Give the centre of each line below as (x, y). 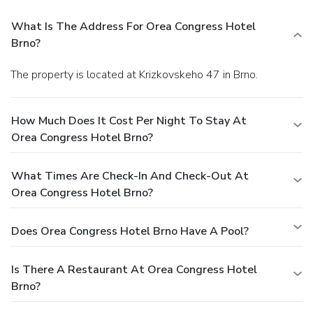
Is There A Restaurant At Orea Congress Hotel (134, 269)
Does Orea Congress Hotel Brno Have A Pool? (130, 231)
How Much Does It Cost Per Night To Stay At (129, 121)
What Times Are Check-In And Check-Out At (130, 176)
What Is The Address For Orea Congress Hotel (133, 26)
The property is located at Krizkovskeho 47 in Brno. (137, 74)
